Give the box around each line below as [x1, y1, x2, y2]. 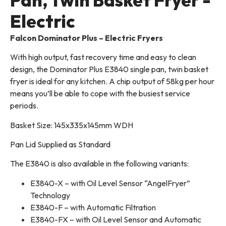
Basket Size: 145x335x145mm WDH [10, 120, 133, 130]
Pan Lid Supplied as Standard [10, 139, 110, 150]
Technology [30, 190, 70, 200]
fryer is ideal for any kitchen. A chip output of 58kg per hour [10, 76, 214, 87]
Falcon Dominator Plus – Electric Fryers [10, 32, 163, 43]
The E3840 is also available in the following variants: [10, 158, 189, 169]
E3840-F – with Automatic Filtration [30, 202, 156, 212]
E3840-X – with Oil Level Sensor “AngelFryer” [30, 178, 190, 188]
